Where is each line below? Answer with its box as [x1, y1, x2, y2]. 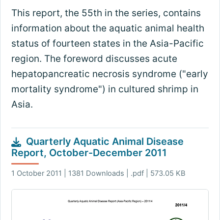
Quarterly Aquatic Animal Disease [26, 136, 184, 148]
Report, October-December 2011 [11, 147, 167, 159]
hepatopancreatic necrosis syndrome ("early [11, 68, 208, 80]
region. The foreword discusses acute [11, 53, 177, 65]
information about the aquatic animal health [11, 23, 204, 34]
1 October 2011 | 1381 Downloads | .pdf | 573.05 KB [11, 168, 186, 178]
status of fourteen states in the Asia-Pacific [11, 38, 204, 50]
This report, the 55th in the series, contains [11, 7, 201, 19]
